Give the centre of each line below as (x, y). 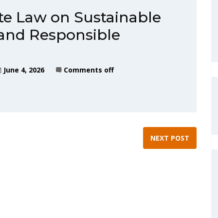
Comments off (89, 70)
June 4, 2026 (24, 70)
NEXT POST (170, 138)
